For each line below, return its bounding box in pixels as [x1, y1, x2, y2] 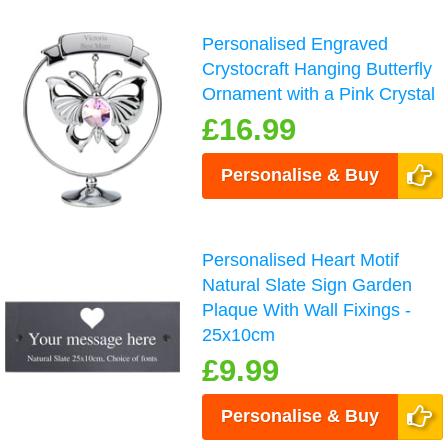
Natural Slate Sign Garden [202, 274, 413, 295]
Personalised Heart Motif [202, 249, 400, 270]
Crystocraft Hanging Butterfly [202, 59, 433, 80]
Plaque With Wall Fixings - [202, 299, 412, 320]
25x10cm [202, 324, 276, 345]
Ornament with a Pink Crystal [202, 84, 436, 105]
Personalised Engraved [202, 34, 389, 55]
